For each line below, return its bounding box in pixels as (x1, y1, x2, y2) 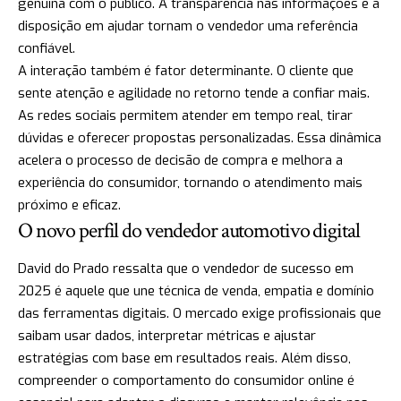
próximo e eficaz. (18, 195, 121, 214)
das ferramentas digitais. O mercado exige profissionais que (18, 303, 381, 322)
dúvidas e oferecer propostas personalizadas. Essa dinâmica (18, 128, 381, 147)
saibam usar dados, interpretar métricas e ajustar (18, 326, 316, 345)
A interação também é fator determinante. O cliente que (18, 61, 354, 80)
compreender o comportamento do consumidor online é (18, 371, 354, 389)
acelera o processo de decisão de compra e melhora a (18, 150, 343, 169)
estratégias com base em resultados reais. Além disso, (18, 348, 351, 367)
